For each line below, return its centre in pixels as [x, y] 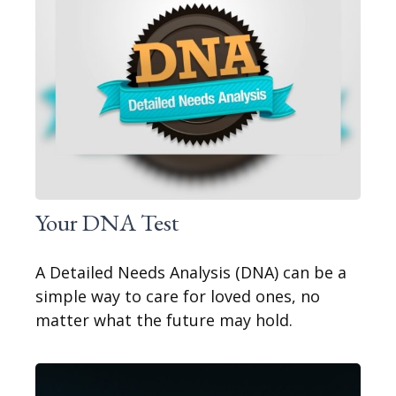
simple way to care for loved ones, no [178, 297]
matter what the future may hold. [164, 320]
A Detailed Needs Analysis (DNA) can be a [191, 273]
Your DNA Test [107, 223]
